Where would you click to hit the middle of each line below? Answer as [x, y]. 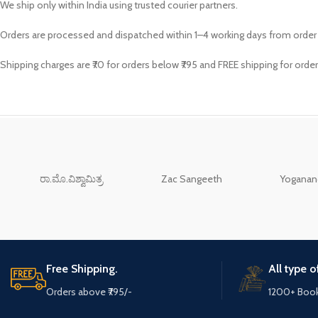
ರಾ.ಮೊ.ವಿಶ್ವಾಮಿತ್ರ [71, 179]
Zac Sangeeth [192, 179]
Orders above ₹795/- [89, 292]
